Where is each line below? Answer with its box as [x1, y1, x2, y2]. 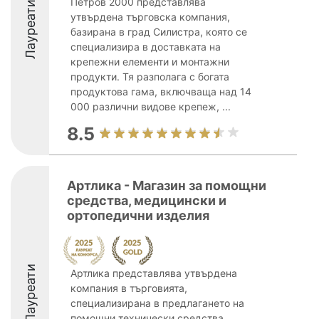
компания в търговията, [70, 282, 187, 294]
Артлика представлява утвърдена [70, 267, 237, 279]
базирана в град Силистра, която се [70, 26, 247, 38]
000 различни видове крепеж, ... [70, 100, 231, 113]
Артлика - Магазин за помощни [67, 178, 266, 193]
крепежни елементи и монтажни [70, 56, 229, 68]
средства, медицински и [67, 193, 226, 208]
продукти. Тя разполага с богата [70, 70, 229, 83]
